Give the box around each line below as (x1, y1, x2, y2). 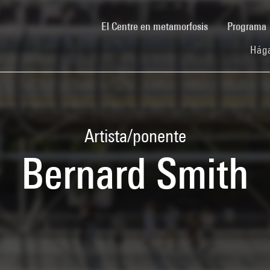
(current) (207, 19, 243, 32)
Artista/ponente (84, 125, 186, 146)
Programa (227, 19, 269, 33)
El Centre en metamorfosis (101, 19, 208, 33)
